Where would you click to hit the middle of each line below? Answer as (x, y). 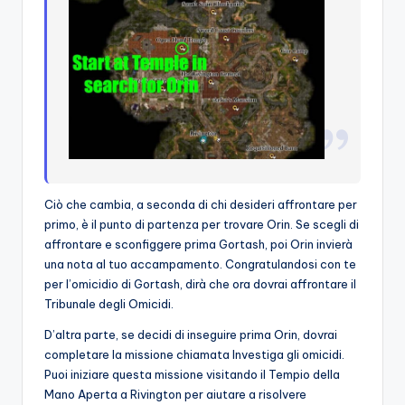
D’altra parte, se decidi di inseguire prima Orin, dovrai (191, 334)
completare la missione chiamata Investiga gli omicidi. (194, 354)
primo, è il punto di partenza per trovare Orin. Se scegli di (202, 224)
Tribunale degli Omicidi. (109, 304)
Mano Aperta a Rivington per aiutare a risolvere (175, 394)
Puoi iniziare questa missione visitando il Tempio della (192, 374)
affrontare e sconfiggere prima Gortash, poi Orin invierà (198, 244)
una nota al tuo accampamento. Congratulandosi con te (200, 264)
